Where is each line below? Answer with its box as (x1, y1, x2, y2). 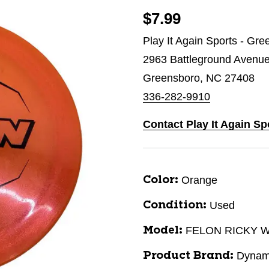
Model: (143, 225, 183, 236)
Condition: (143, 200, 207, 211)
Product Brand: (143, 250, 234, 261)
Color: (143, 175, 178, 186)
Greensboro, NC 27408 (143, 72, 255, 84)
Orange (181, 174, 217, 186)
